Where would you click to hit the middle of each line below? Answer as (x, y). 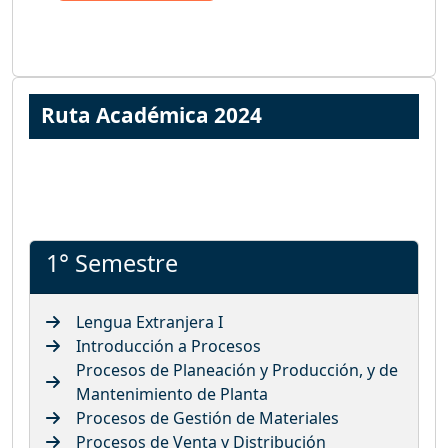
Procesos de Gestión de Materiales (207, 417)
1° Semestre (112, 262)
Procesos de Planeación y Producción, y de (237, 369)
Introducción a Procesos (168, 345)
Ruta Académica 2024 (151, 114)
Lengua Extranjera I (149, 321)
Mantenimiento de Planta (172, 393)
